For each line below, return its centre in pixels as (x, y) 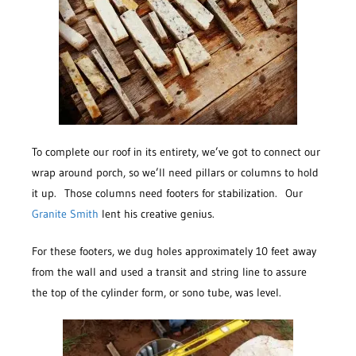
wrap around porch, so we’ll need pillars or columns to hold (175, 172)
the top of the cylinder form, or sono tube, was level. (157, 292)
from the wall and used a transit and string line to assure (169, 271)
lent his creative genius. (157, 213)
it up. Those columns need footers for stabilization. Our (167, 193)
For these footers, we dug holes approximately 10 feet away (174, 251)
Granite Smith (65, 213)
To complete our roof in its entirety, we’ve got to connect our (176, 151)
